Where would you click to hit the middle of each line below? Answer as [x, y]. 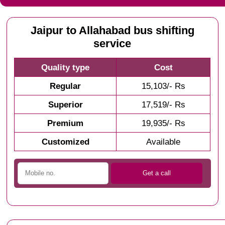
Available [163, 142]
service [113, 44]
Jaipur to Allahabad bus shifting [112, 31]
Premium [66, 123]
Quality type [66, 68]
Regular [66, 86]
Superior [65, 105]
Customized [65, 142]
